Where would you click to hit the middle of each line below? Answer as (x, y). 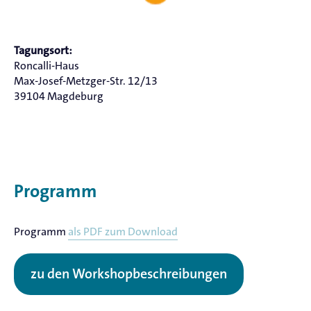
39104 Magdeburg (59, 96)
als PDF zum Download (123, 232)
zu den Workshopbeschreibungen (129, 275)
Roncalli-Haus (47, 66)
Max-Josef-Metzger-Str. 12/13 (86, 81)
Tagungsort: (43, 51)
